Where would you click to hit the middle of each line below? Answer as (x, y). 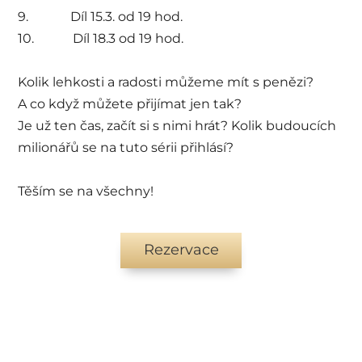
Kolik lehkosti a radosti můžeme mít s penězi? (166, 82)
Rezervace (181, 250)
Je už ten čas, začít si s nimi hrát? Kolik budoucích (177, 126)
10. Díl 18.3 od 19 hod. (101, 39)
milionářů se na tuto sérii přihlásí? (126, 148)
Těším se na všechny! (86, 192)
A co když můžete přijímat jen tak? (130, 104)
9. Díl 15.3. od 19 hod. (101, 17)
